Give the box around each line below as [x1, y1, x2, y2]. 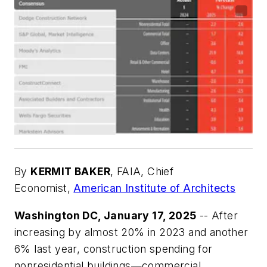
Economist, [14, 181, 74, 194]
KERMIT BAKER [30, 164, 111, 178]
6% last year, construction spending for [14, 242, 213, 255]
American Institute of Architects [73, 181, 236, 194]
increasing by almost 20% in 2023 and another [14, 225, 249, 238]
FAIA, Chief [116, 164, 174, 178]
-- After [196, 209, 238, 222]
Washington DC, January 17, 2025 [14, 209, 197, 222]
